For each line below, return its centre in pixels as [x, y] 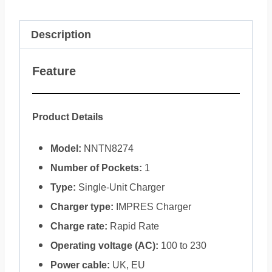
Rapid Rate [133, 226]
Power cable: [80, 265]
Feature [54, 71]
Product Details [68, 117]
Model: [66, 148]
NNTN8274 [107, 148]
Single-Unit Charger [120, 187]
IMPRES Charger [152, 207]
